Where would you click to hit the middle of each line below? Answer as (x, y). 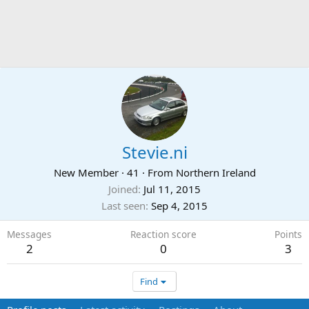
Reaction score (163, 234)
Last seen (123, 206)
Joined (123, 189)
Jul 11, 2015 (172, 189)
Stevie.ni (154, 152)
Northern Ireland (216, 172)
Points (288, 234)
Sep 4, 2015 (179, 206)
